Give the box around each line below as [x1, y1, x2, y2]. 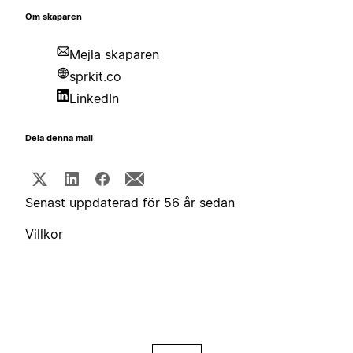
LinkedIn [69, 91, 119, 107]
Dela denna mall [25, 133, 93, 144]
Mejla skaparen [69, 46, 159, 63]
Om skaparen [25, 12, 82, 23]
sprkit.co [69, 69, 121, 85]
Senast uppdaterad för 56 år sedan [25, 195, 235, 211]
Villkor [25, 226, 63, 243]
